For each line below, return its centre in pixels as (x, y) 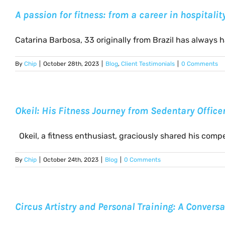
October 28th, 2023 (71, 64)
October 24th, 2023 (71, 160)
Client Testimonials (148, 64)
